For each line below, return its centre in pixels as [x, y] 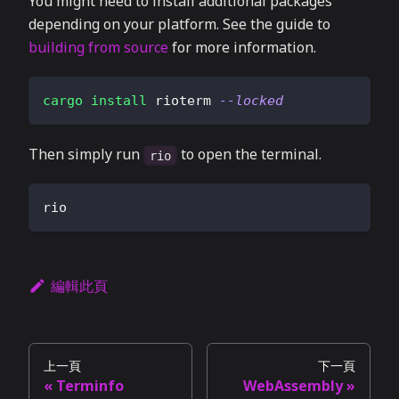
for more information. [242, 48]
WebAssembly [293, 386]
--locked [251, 101]
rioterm [183, 101]
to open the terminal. [250, 155]
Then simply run [86, 155]
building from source [98, 48]
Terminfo [90, 386]
